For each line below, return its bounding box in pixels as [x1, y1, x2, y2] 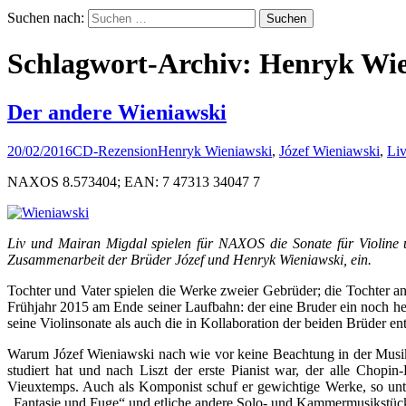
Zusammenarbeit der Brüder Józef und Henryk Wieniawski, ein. [7, 251, 372, 267]
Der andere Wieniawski [7, 100, 227, 124]
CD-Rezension [72, 142, 158, 159]
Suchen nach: [7, 9, 84, 25]
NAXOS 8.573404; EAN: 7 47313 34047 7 [7, 173, 260, 189]
